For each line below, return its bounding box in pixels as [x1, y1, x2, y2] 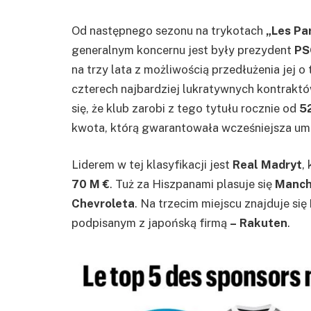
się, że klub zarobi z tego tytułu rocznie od [72, 101, 299, 115]
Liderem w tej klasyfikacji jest [72, 158, 233, 172]
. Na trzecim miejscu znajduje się [135, 196, 310, 211]
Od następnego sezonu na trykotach [72, 23, 263, 37]
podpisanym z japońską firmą [72, 216, 227, 230]
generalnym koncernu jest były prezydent [72, 42, 294, 57]
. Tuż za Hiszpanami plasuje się [110, 177, 275, 192]
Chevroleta [72, 196, 135, 211]
